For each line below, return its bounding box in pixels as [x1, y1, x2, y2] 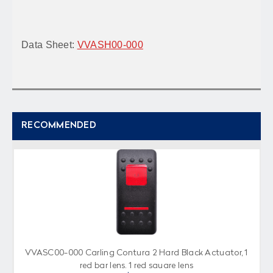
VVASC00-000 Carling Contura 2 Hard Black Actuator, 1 [25, 248, 248, 257]
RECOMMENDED [21, 121, 96, 130]
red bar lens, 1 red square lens [79, 261, 194, 270]
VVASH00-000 [77, 39, 143, 50]
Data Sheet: [21, 39, 77, 50]
